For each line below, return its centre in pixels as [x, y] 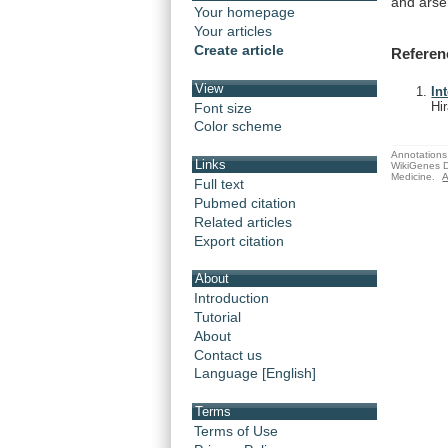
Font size [223, 107]
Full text [219, 183]
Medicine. [413, 176]
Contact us [228, 354]
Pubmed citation [245, 202]
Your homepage [244, 12]
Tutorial [217, 316]
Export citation [239, 240]
